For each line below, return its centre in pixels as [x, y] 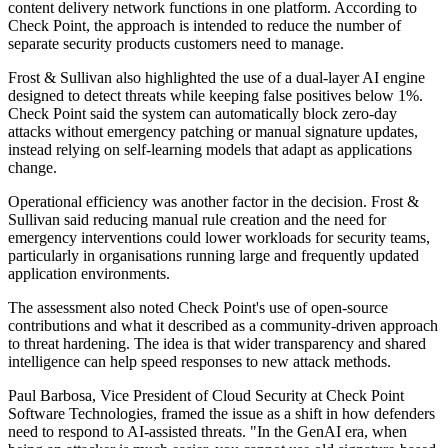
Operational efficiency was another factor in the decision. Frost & [213, 202]
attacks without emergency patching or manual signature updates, [213, 132]
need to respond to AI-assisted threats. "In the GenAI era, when [207, 432]
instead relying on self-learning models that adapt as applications [210, 150]
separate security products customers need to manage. [176, 44]
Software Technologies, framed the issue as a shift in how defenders [221, 414]
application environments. [89, 274]
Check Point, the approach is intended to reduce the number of [204, 26]
